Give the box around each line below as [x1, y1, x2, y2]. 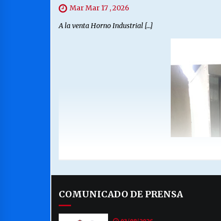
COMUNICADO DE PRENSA [59, 188, 183, 200]
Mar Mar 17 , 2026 [70, 3, 129, 13]
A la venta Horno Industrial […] [59, 21, 153, 31]
